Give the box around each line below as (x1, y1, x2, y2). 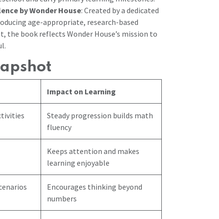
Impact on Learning (47, 87, 116, 97)
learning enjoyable (47, 158, 109, 168)
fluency (47, 122, 71, 132)
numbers (47, 194, 77, 204)
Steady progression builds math (47, 110, 153, 121)
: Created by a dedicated (81, 5, 159, 16)
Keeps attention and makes (47, 146, 139, 156)
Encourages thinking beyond (47, 182, 142, 192)
